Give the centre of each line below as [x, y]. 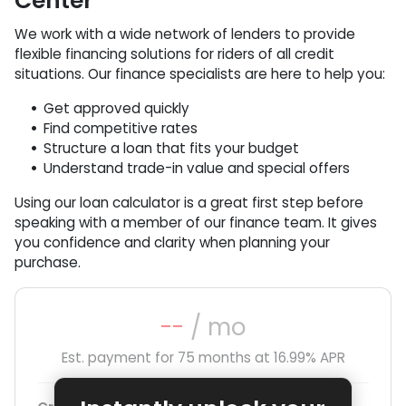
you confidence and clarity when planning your [172, 242]
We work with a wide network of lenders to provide [185, 34]
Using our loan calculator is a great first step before [189, 203]
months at [234, 358]
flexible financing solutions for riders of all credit [174, 54]
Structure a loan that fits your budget [171, 148]
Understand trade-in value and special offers [197, 168]
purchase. [48, 262]
